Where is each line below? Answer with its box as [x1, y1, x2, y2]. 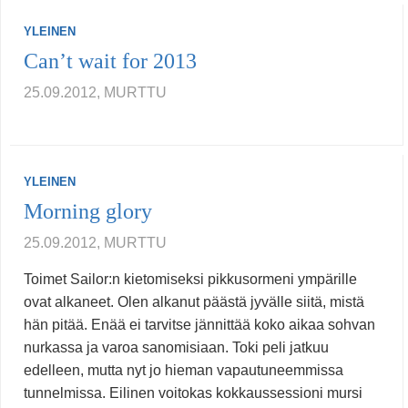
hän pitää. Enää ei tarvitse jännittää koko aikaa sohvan [24, 317, 375, 333]
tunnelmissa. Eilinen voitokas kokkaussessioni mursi [24, 385, 362, 402]
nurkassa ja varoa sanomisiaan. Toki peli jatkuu [24, 340, 329, 356]
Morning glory [24, 199, 152, 224]
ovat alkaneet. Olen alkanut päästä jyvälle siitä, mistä [24, 294, 364, 311]
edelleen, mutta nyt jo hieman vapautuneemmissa [24, 362, 343, 379]
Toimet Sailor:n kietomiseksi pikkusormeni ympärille [24, 271, 357, 288]
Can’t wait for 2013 [24, 49, 197, 74]
